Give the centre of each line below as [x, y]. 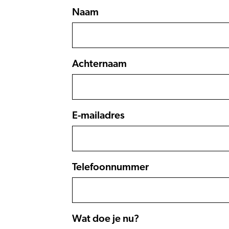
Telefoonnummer [110, 167]
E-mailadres [98, 116]
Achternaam [99, 64]
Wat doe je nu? [106, 219]
